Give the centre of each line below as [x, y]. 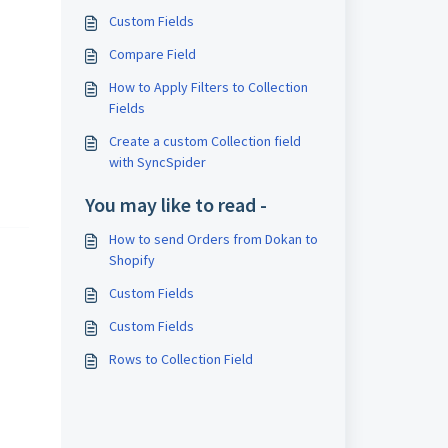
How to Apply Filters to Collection [208, 87]
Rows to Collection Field [180, 359]
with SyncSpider [157, 162]
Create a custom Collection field [204, 141]
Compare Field [152, 54]
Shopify [131, 260]
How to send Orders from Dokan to [213, 239]
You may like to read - [175, 204]
